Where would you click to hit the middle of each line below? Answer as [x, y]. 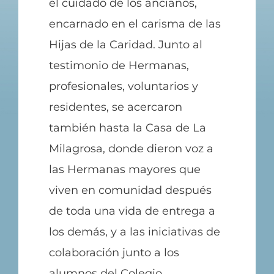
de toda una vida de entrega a [132, 211]
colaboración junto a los [114, 252]
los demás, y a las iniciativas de [134, 231]
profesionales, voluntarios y [123, 86]
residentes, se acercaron [115, 107]
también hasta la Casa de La [127, 128]
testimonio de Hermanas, [119, 65]
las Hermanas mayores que [124, 169]
